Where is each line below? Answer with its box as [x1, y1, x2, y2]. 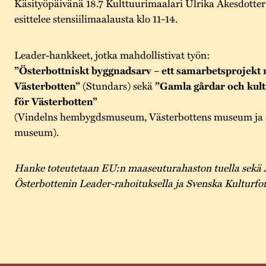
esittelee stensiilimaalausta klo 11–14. [14, 11, 178, 27]
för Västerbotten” [14, 93, 97, 109]
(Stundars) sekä [80, 77, 155, 93]
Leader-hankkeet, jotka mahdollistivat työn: [14, 46, 210, 62]
